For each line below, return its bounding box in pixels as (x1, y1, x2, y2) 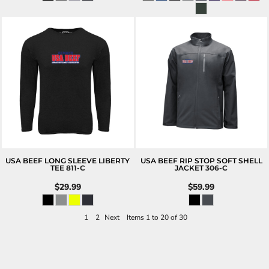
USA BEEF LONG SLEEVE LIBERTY (5, 156, 130, 165)
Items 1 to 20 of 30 (127, 213, 188, 222)
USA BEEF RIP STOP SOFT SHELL (140, 156, 262, 165)
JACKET (175, 163, 204, 172)
